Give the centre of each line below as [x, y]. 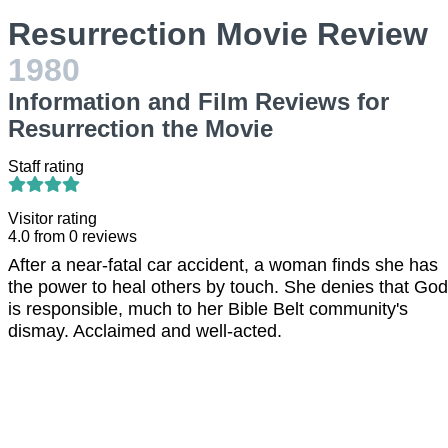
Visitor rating [52, 218]
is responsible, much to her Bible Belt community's [208, 309]
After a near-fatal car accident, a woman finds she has [223, 265]
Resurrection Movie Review [218, 34]
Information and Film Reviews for [198, 101]
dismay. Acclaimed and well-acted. [145, 331]
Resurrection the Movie [140, 128]
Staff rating [46, 166]
